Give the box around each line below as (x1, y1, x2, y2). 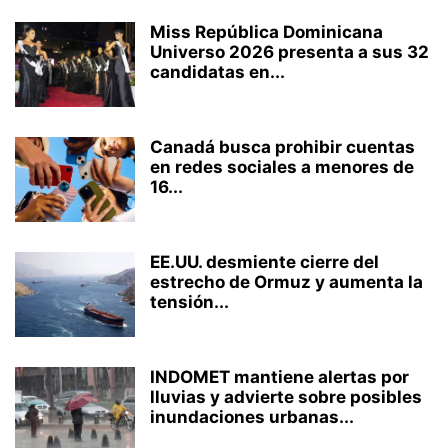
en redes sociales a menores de (150, 157, 414, 177)
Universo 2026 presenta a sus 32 (150, 42, 429, 62)
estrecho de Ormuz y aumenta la (150, 272, 423, 292)
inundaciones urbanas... (150, 407, 354, 427)
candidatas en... (150, 62, 285, 82)
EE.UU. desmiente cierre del (150, 252, 379, 272)
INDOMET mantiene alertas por (150, 367, 409, 387)
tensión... (150, 292, 229, 312)
